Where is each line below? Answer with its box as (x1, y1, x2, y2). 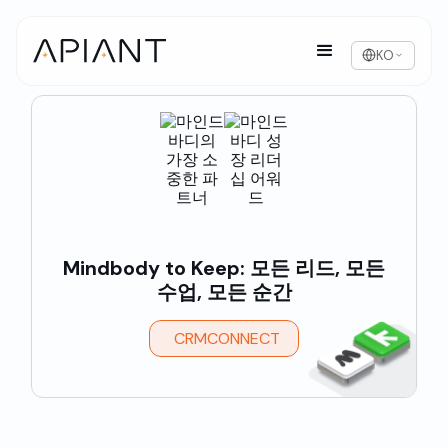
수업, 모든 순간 (156, 279, 292, 305)
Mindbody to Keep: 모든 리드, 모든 (63, 255, 385, 281)
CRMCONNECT (174, 328, 280, 349)
